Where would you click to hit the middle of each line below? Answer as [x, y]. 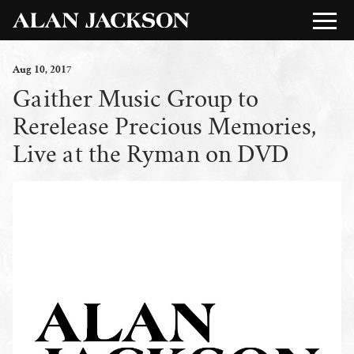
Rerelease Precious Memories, [164, 126]
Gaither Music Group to [136, 98]
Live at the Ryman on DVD [151, 154]
